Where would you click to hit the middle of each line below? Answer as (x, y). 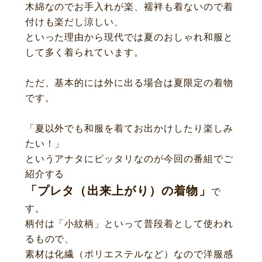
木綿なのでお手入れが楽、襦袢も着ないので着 (129, 6)
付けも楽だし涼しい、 (75, 22)
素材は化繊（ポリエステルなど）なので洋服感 (129, 254)
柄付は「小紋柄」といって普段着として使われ (129, 223)
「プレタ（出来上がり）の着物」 (118, 191)
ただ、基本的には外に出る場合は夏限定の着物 (129, 82)
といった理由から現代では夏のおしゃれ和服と (129, 37)
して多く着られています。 (85, 52)
